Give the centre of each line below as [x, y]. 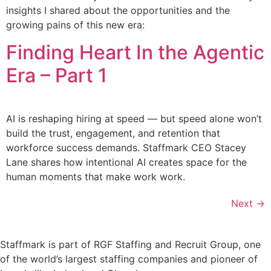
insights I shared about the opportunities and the [118, 11]
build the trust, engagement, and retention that [113, 133]
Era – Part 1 [57, 75]
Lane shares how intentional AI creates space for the [126, 162]
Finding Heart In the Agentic [135, 52]
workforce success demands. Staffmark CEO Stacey [126, 147]
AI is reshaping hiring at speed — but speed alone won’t [134, 118]
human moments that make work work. [96, 176]
